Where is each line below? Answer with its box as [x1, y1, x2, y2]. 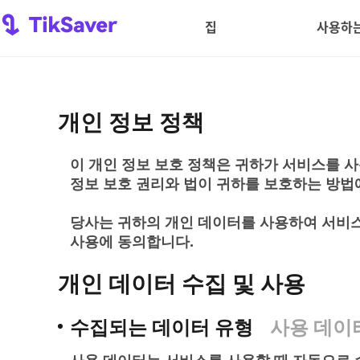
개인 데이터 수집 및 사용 [58, 268, 305, 298]
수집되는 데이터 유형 [70, 313, 253, 340]
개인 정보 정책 [58, 106, 204, 137]
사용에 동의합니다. [70, 231, 194, 251]
